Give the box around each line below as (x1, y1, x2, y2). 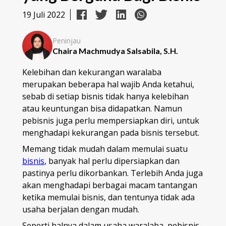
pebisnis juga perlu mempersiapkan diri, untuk (22, 115, 199, 126)
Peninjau (52, 35, 81, 45)
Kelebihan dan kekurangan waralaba (22, 67, 161, 78)
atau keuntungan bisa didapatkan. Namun (22, 103, 182, 114)
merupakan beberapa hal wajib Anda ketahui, (22, 79, 194, 90)
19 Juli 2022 (22, 9, 65, 20)
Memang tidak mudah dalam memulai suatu (22, 143, 188, 154)
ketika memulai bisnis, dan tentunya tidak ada (22, 192, 195, 203)
